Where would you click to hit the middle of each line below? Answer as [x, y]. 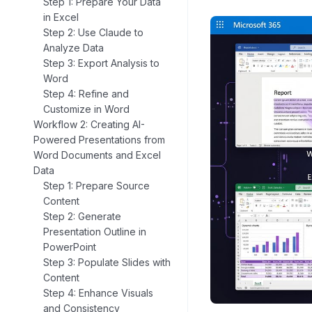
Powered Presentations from [99, 140]
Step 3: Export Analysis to [101, 63]
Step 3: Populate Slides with [107, 263]
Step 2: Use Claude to [93, 33]
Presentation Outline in [95, 232]
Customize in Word [86, 109]
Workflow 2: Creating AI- [89, 125]
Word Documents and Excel [97, 155]
